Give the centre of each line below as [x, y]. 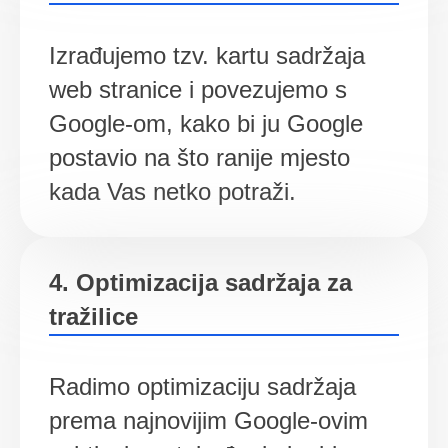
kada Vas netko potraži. [172, 191]
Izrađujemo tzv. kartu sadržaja [206, 55]
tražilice [93, 316]
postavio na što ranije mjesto [199, 157]
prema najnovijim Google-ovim [208, 420]
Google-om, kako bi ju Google [205, 123]
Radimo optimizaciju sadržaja [202, 386]
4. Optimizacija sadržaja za [200, 282]
